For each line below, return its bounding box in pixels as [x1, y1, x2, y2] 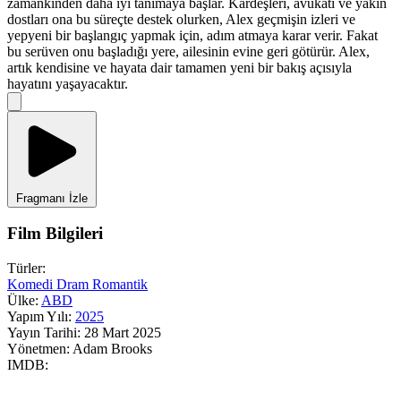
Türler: [7, 260, 46, 276]
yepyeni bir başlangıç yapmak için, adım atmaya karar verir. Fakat [7, 27, 378, 43]
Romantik [92, 277, 148, 292]
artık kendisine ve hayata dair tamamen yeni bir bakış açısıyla [7, 59, 352, 75]
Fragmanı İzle [16, 191, 88, 205]
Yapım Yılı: [7, 309, 72, 324]
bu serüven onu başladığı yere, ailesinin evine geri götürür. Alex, [7, 43, 370, 59]
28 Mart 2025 [84, 325, 161, 340]
